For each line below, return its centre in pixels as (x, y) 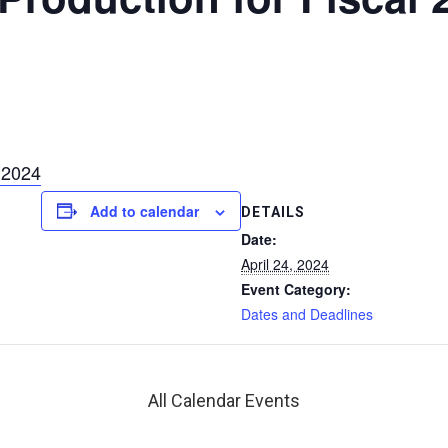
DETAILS (273, 211)
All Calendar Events (224, 400)
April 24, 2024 (285, 263)
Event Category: (296, 288)
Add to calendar (144, 210)
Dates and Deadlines (307, 313)
